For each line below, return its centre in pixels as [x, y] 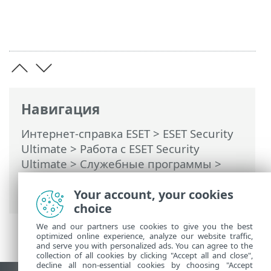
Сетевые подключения [85, 179]
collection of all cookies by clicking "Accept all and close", [145, 255]
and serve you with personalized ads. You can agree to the [145, 246]
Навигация [60, 109]
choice [93, 208]
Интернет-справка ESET [86, 134]
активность [53, 194]
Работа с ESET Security [140, 149]
